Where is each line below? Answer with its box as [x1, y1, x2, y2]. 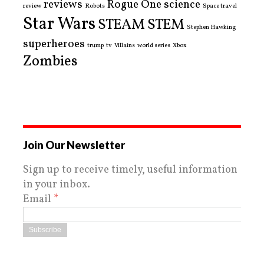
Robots [85, 1, 105, 11]
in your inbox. [23, 177, 90, 192]
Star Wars [23, 12, 95, 37]
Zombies [23, 51, 77, 72]
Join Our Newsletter [23, 138, 125, 151]
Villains [114, 41, 135, 50]
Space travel [203, 1, 237, 11]
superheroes [23, 36, 85, 52]
